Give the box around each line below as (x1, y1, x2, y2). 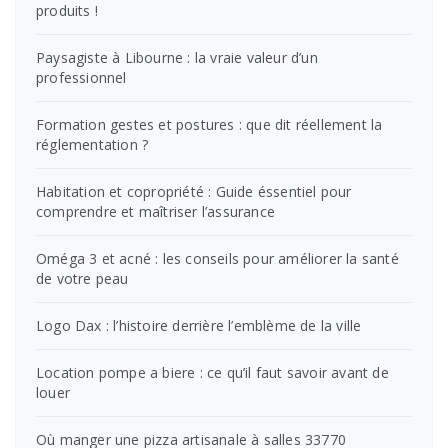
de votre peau (36, 268, 129, 288)
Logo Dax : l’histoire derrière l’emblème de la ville (36, 315, 362, 335)
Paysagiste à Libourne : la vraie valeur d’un (36, 47, 318, 67)
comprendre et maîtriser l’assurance (36, 201, 275, 221)
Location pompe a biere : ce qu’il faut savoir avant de (36, 362, 389, 382)
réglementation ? (36, 134, 149, 154)
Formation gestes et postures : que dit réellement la (36, 114, 383, 134)
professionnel (36, 67, 127, 87)
